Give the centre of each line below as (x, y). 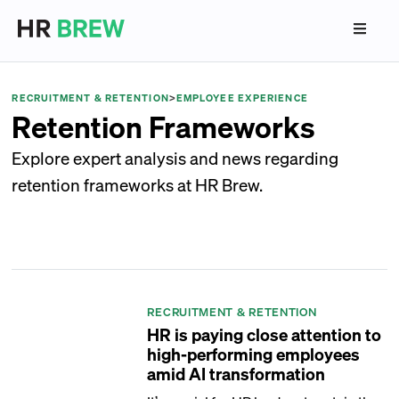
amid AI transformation (236, 373)
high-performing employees (254, 354)
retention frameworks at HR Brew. (138, 184)
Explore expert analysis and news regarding (175, 158)
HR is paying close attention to (265, 334)
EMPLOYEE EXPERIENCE (242, 98)
